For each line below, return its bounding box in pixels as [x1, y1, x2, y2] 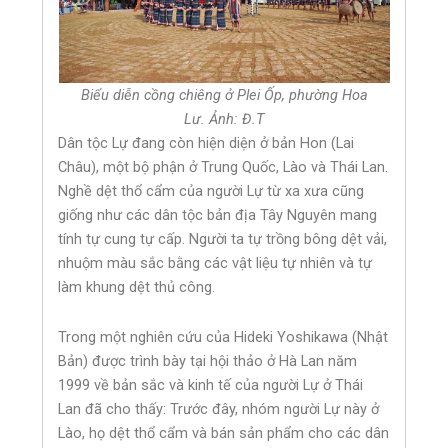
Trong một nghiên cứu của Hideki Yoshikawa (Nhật [58, 327, 389, 346]
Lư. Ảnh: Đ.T [184, 110, 264, 129]
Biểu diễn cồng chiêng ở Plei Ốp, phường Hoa [80, 86, 368, 105]
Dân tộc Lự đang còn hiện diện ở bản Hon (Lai [58, 134, 355, 153]
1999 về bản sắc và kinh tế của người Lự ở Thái [58, 375, 364, 394]
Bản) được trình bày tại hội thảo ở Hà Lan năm [58, 351, 358, 370]
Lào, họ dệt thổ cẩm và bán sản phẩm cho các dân [58, 423, 390, 442]
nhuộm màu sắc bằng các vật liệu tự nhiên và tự [58, 254, 373, 273]
